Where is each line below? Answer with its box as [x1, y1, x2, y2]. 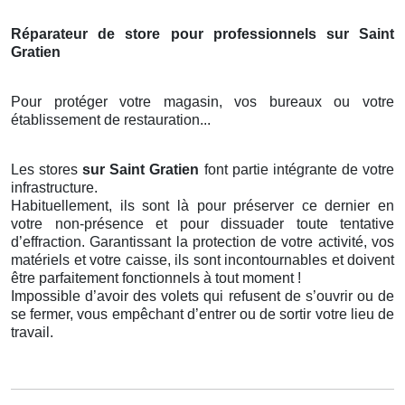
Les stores [11, 162, 83, 178]
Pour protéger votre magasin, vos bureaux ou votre [11, 94, 394, 110]
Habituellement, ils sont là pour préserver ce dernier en [11, 198, 394, 214]
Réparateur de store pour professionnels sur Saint [11, 26, 394, 42]
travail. [11, 325, 53, 341]
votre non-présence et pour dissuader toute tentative [11, 216, 394, 232]
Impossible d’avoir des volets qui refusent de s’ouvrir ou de [11, 288, 394, 305]
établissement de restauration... [11, 112, 211, 128]
